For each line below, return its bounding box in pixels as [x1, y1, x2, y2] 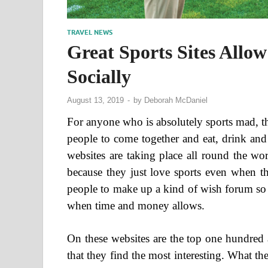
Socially [67, 65, 131, 87]
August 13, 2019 [67, 96, 124, 105]
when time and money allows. [67, 199, 205, 212]
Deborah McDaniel [144, 96, 208, 105]
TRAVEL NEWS [67, 28, 112, 36]
